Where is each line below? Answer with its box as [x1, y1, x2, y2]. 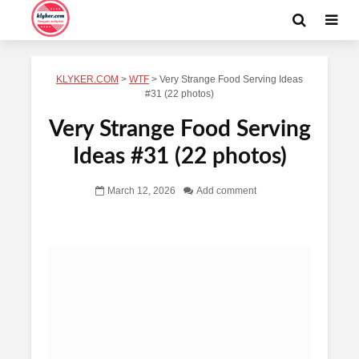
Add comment [196, 186, 256, 196]
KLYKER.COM [56, 75, 119, 84]
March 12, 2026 [107, 186, 175, 196]
